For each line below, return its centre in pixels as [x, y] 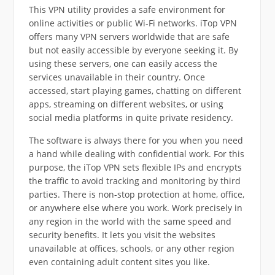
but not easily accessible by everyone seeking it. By [133, 50]
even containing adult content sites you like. [119, 261]
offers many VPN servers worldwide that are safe [129, 36]
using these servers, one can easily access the [123, 63]
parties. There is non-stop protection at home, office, [136, 194]
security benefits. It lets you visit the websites [122, 234]
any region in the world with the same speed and [130, 221]
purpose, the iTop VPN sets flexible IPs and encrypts [135, 167]
